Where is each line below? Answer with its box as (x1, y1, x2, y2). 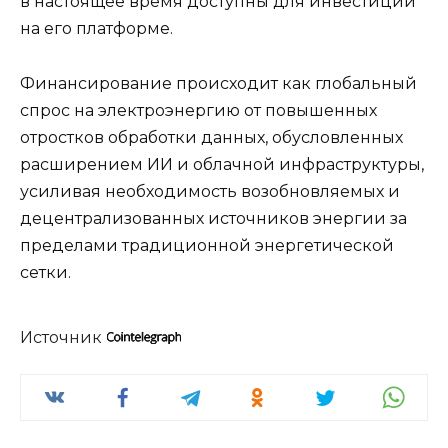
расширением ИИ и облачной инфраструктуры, (20, 154, 424, 174)
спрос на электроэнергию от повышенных (20, 100, 377, 120)
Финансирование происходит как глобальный (20, 73, 417, 93)
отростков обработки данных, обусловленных (20, 127, 403, 147)
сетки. (20, 262, 71, 282)
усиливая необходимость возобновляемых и (20, 181, 400, 201)
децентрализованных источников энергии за (20, 208, 407, 228)
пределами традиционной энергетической (20, 235, 394, 255)
